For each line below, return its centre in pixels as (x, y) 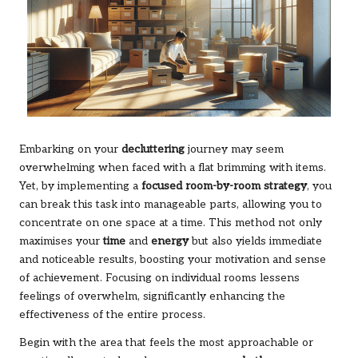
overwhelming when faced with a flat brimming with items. (173, 167)
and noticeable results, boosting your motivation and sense (173, 259)
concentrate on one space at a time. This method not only (171, 223)
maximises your (61, 241)
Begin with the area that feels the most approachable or (166, 342)
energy (170, 241)
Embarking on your (70, 149)
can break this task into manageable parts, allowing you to (171, 204)
